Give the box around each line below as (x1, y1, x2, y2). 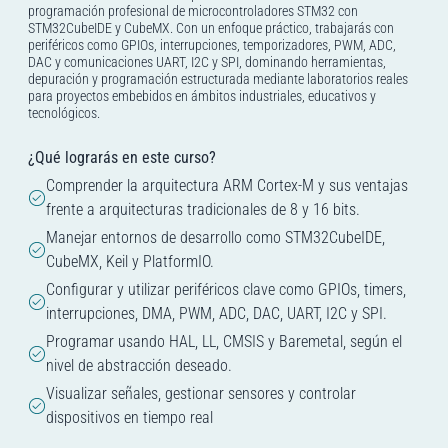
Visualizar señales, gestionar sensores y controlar (46, 384, 356, 404)
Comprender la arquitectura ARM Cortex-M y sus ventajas (46, 176, 408, 196)
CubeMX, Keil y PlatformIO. (46, 252, 214, 272)
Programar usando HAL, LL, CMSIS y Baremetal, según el (46, 332, 402, 352)
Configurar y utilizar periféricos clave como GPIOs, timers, (46, 280, 406, 300)
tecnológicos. (28, 105, 100, 122)
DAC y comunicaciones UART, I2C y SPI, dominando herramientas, (28, 54, 386, 71)
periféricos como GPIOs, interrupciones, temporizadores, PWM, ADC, (28, 37, 396, 54)
